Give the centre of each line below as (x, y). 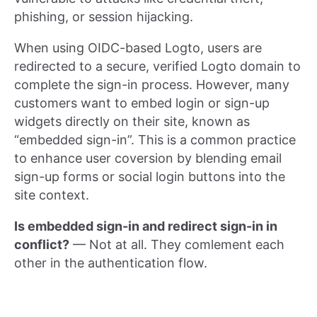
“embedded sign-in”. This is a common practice (155, 140)
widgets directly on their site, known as (132, 122)
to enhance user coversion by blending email (148, 158)
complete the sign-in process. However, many (152, 85)
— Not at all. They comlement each (177, 245)
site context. (52, 195)
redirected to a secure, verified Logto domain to (157, 67)
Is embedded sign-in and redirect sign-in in (146, 226)
